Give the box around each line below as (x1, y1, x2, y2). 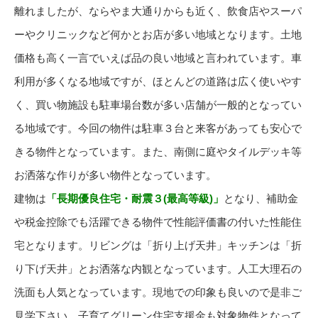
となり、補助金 (224, 192, 298, 204)
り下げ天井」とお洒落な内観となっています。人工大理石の (14, 262, 302, 275)
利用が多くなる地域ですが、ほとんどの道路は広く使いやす (14, 75, 302, 87)
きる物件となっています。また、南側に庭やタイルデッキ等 (14, 145, 302, 158)
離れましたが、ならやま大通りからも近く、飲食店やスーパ (14, 4, 302, 17)
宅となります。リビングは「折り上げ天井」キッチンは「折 (14, 238, 302, 251)
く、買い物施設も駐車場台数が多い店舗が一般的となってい (14, 98, 302, 111)
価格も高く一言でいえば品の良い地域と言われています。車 (14, 51, 302, 64)
